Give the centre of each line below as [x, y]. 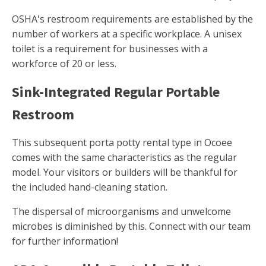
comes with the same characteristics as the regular [124, 158]
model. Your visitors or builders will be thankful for [125, 172]
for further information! [65, 241]
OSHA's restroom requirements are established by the [132, 19]
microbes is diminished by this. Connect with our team [131, 227]
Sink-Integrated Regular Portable [116, 92]
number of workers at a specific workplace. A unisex [127, 34]
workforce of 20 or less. [64, 64]
